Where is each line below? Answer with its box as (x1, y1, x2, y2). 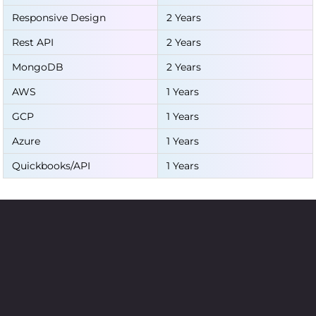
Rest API (12, 36, 54, 49)
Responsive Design (12, 11, 106, 24)
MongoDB (12, 61, 63, 73)
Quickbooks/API (12, 159, 90, 172)
